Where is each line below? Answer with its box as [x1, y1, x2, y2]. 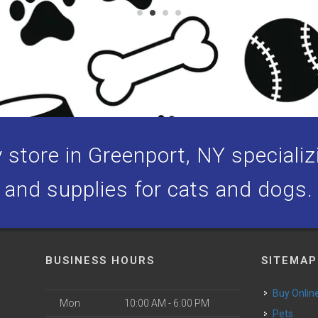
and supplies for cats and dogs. [5, 177, 313, 202]
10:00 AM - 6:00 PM [124, 297, 209, 309]
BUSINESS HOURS [45, 254, 155, 268]
